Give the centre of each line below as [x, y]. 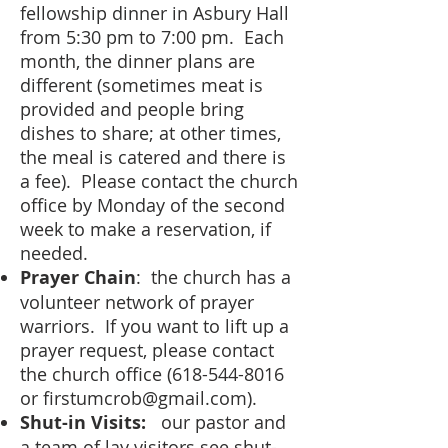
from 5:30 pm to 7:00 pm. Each [152, 37]
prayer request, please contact [147, 350]
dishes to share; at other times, [150, 133]
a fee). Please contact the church [159, 181]
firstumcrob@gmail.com [145, 398]
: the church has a [213, 277]
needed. [54, 253]
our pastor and [221, 422]
